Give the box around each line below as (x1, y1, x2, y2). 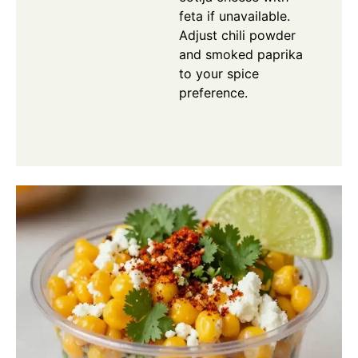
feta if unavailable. (179, 8, 290, 25)
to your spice (179, 66, 259, 82)
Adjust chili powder (179, 27, 296, 44)
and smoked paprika (179, 46, 303, 63)
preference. (179, 85, 248, 101)
